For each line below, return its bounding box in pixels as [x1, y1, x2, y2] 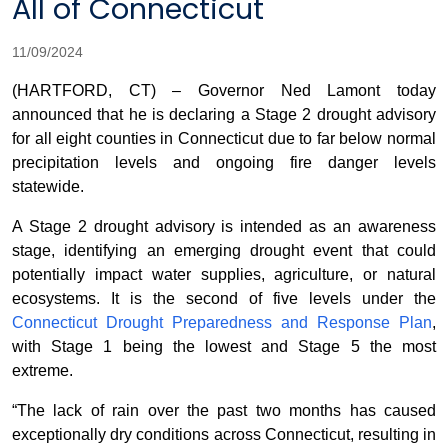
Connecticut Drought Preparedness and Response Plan [12, 314, 432, 332]
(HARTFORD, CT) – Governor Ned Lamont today [12, 82, 436, 100]
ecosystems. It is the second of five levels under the [12, 290, 436, 308]
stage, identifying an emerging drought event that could [12, 242, 436, 260]
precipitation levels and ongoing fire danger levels [12, 154, 436, 172]
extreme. [12, 362, 73, 380]
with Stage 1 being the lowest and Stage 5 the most [12, 338, 436, 356]
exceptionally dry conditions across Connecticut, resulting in [12, 426, 436, 444]
